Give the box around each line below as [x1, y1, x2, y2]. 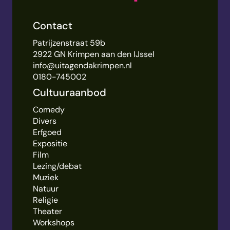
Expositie [33, 138, 67, 149]
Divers [33, 115, 56, 126]
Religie [33, 194, 58, 205]
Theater [33, 205, 62, 217]
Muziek [33, 171, 59, 183]
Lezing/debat [33, 160, 82, 171]
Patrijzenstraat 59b [33, 37, 105, 48]
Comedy [33, 104, 65, 115]
